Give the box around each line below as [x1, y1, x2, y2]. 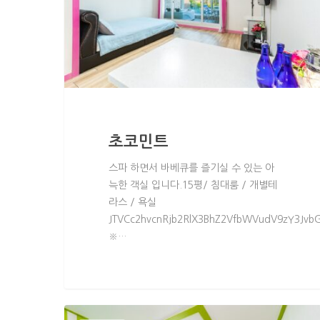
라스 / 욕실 [108, 196, 156, 207]
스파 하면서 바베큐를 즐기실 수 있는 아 [108, 162, 274, 173]
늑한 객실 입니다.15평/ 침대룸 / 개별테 [108, 179, 277, 190]
